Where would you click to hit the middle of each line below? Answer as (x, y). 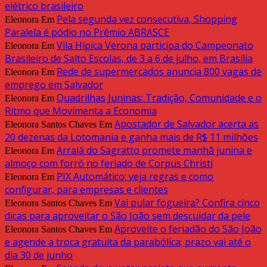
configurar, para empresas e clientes (86, 190)
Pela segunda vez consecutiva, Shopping (147, 19)
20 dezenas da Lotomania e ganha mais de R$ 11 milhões (131, 137)
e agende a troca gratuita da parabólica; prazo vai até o (128, 242)
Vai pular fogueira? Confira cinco (187, 203)
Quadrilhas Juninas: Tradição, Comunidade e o (159, 98)
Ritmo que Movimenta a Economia (81, 111)
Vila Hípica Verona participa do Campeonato (155, 46)
